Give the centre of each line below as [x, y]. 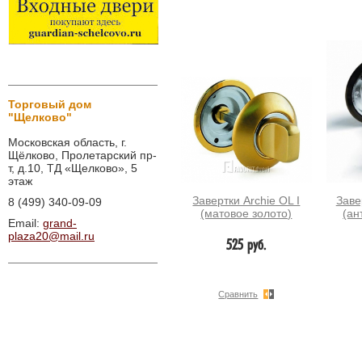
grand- [60, 223]
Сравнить [238, 295]
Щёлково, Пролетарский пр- [82, 155]
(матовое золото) [246, 214]
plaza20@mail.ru [51, 236]
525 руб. [246, 247]
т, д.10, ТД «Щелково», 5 [73, 168]
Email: [25, 223]
